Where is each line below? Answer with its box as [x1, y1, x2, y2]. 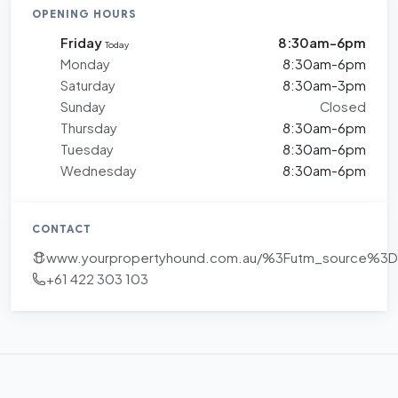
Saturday [60, 76, 115, 93]
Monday [60, 55, 110, 72]
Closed [320, 98, 366, 115]
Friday [60, 34, 105, 51]
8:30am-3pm [283, 76, 366, 93]
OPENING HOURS [32, 6, 137, 20]
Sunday [60, 98, 106, 115]
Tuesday [60, 140, 114, 157]
